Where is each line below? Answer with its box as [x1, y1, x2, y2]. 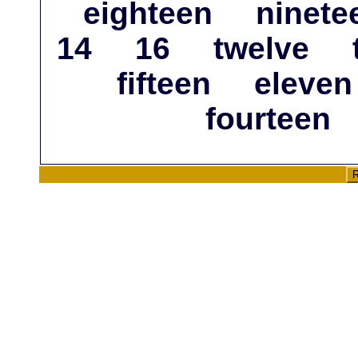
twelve [213, 31, 309, 66]
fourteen [205, 101, 331, 137]
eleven [253, 66, 352, 101]
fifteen [116, 66, 211, 101]
